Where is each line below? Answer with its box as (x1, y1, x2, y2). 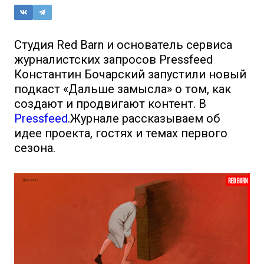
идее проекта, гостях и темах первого (14, 126, 227, 140)
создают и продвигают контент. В (14, 97, 206, 111)
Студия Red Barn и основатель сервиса (14, 38, 232, 52)
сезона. (14, 141, 58, 155)
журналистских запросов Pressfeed (14, 52, 213, 67)
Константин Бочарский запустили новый (14, 67, 246, 81)
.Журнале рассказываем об (68, 111, 220, 126)
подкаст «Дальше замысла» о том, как (14, 82, 231, 96)
